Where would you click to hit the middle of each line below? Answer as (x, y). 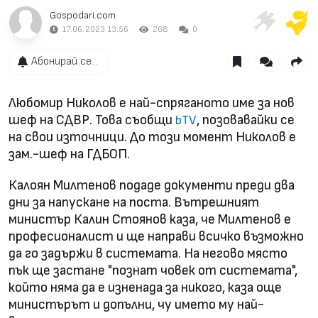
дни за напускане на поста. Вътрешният (134, 202)
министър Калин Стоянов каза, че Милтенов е (150, 219)
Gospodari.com (83, 15)
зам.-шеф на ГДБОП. (69, 154)
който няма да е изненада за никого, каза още (145, 287)
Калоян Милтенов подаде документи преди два (152, 185)
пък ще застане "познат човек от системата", (153, 270)
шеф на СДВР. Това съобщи (92, 120)
